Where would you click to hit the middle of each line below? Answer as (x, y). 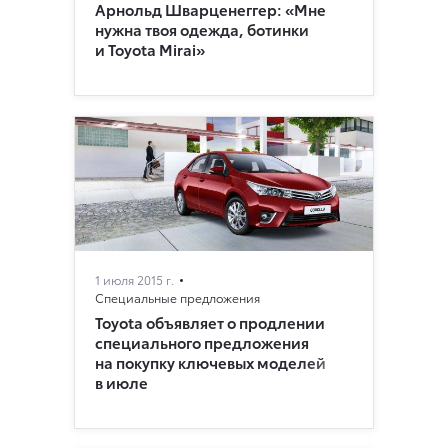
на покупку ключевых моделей (210, 362)
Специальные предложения (177, 298)
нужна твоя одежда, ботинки (202, 29)
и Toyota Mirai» (150, 49)
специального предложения (202, 342)
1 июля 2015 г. (134, 280)
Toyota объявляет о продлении (210, 322)
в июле (121, 382)
